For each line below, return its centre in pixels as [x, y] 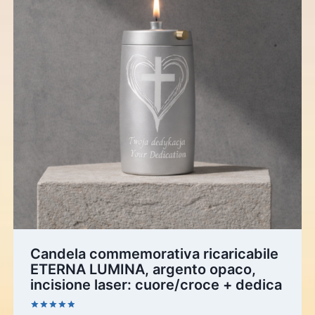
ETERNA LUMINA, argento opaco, [143, 270]
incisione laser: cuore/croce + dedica [156, 285]
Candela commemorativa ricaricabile [154, 254]
